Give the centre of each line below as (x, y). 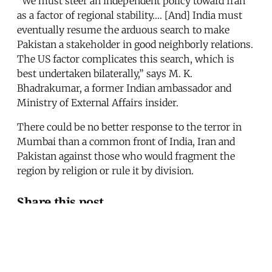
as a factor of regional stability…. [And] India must (130, 15)
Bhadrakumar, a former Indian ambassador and (124, 88)
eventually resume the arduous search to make (123, 30)
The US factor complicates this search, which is (126, 59)
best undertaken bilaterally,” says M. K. (105, 74)
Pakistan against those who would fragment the (126, 156)
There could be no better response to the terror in (129, 127)
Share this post (60, 202)
